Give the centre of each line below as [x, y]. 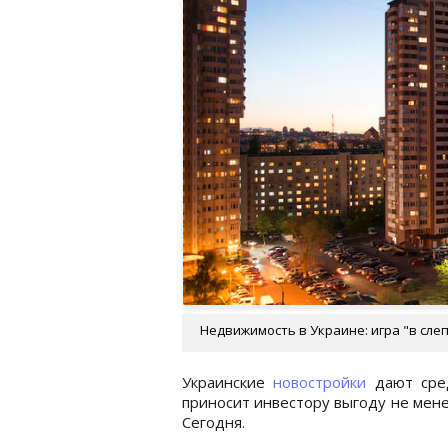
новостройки [320, 381]
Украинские [228, 381]
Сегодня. [213, 421]
